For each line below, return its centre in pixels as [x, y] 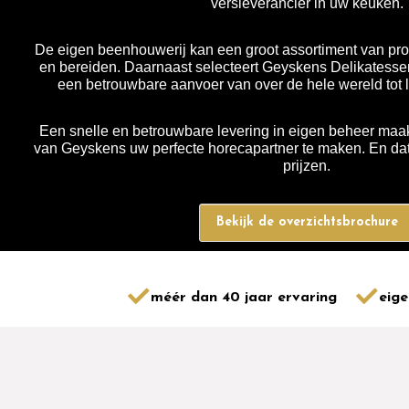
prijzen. [307, 166]
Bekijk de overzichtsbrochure [307, 223]
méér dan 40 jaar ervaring [243, 297]
